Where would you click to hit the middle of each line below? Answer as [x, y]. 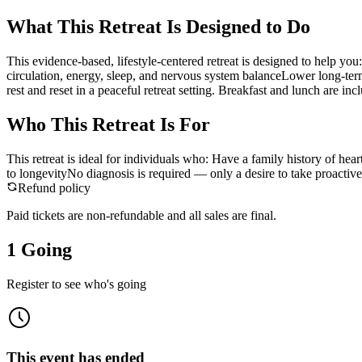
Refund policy [54, 188]
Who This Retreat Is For [108, 125]
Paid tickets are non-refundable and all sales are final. [141, 216]
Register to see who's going [76, 284]
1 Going [39, 250]
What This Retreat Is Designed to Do [158, 27]
